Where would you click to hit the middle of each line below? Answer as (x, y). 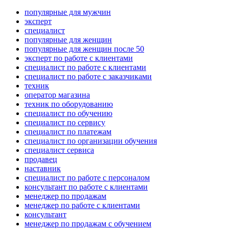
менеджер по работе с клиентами (82, 205)
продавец (41, 159)
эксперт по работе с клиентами (79, 58)
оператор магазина (57, 95)
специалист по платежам (68, 132)
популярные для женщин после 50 (84, 49)
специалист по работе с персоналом (87, 178)
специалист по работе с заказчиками (88, 77)
